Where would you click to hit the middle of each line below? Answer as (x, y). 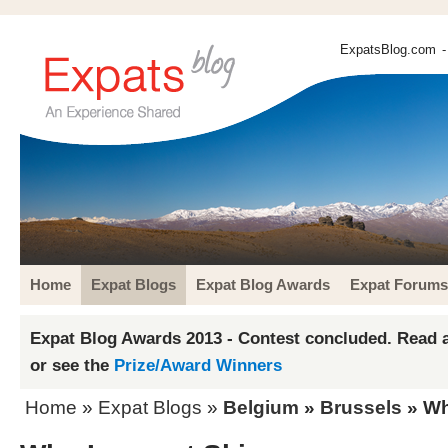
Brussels (361, 407)
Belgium (261, 407)
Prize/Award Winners (198, 365)
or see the (72, 365)
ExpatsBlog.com (388, 49)
